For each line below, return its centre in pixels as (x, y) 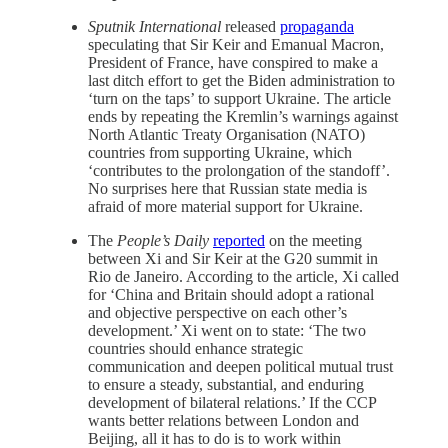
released (250, 27)
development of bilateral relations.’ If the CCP (232, 403)
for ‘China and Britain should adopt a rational (231, 295)
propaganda (317, 27)
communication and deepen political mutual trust (240, 367)
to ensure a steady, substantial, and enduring (226, 385)
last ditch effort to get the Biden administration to (241, 81)
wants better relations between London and (223, 421)
